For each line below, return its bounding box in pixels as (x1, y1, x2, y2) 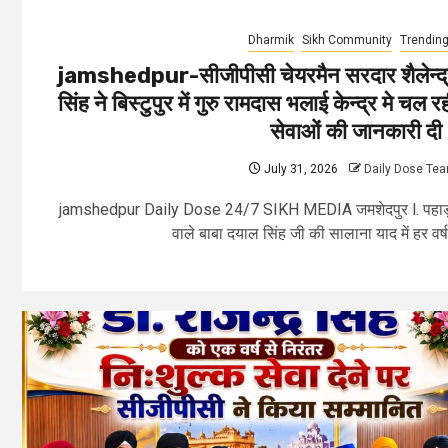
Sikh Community (302, 32, 392, 47)
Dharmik (248, 32, 294, 47)
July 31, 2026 (261, 161, 338, 176)
